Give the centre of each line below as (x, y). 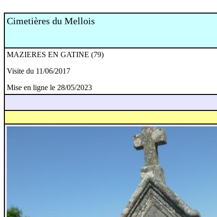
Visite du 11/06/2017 (39, 71)
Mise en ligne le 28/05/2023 (49, 87)
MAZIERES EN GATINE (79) (55, 54)
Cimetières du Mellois (51, 21)
